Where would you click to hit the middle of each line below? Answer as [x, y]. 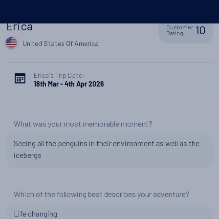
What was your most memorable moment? [83, 123]
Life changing [35, 213]
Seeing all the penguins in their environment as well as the [107, 143]
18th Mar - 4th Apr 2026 [69, 85]
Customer [180, 27]
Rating [175, 33]
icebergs [28, 155]
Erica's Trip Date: [59, 75]
